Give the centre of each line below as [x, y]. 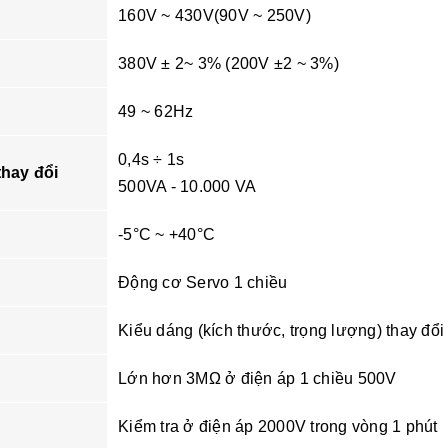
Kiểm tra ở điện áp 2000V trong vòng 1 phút [278, 426]
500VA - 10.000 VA [187, 186]
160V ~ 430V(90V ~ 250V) [214, 15]
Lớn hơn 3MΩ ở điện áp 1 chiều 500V [257, 378]
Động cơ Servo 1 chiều [203, 282]
